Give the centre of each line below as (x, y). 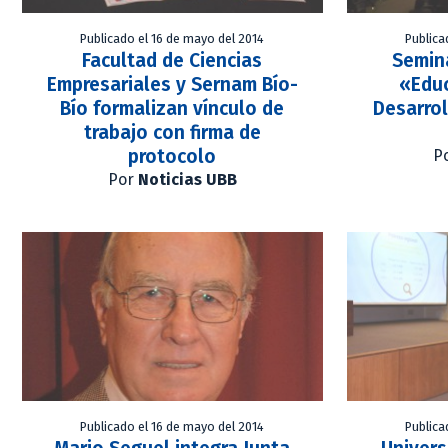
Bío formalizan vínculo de (172, 108)
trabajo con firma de (172, 132)
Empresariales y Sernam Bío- (172, 84)
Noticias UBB (187, 179)
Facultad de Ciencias (172, 60)
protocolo (172, 156)
